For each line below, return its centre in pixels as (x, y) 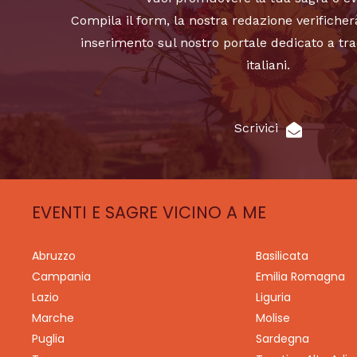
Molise (273, 318)
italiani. (268, 65)
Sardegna (282, 339)
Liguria (273, 297)
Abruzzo (54, 256)
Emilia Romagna (300, 277)
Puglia (48, 339)
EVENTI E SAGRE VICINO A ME (149, 212)
